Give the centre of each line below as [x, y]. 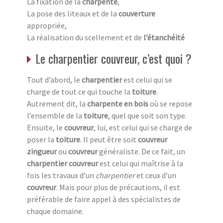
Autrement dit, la [57, 103]
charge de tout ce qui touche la [79, 91]
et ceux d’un [156, 175]
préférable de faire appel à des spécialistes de [104, 199]
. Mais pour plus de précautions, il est [118, 187]
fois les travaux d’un [61, 175]
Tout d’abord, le [54, 79]
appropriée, [47, 25]
